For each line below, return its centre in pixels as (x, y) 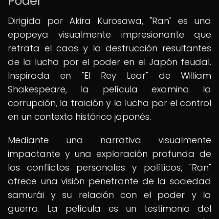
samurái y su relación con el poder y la (109, 195)
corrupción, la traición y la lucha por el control (109, 103)
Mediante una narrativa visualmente (109, 140)
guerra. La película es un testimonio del (109, 208)
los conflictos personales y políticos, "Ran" (109, 167)
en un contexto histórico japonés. (79, 117)
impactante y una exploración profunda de (109, 154)
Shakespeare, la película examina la (109, 89)
